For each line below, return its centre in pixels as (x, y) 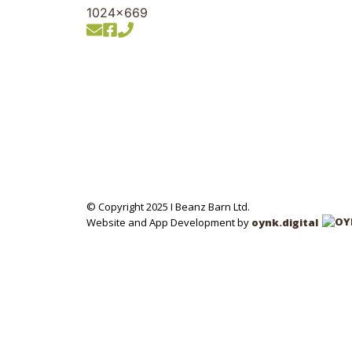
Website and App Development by (169, 223)
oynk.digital (285, 223)
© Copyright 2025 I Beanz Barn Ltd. (168, 207)
